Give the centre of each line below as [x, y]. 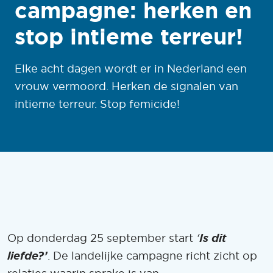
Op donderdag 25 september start [102, 238]
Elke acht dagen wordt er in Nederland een [131, 69]
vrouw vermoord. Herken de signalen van [126, 86]
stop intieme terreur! [129, 37]
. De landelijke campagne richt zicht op [152, 256]
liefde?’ [27, 256]
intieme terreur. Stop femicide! [97, 104]
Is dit [213, 238]
